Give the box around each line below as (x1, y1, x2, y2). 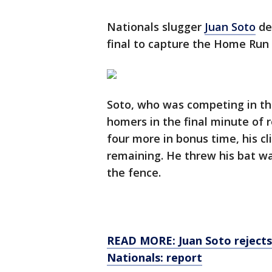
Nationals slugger (107, 19, 205, 35)
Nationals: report (107, 250, 202, 265)
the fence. (107, 165, 161, 180)
